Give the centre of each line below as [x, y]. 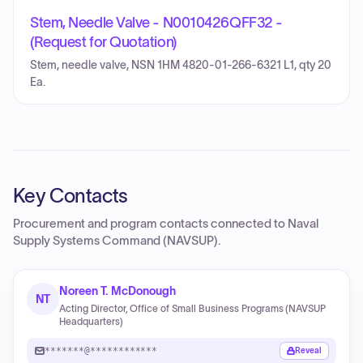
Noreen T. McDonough [117, 291]
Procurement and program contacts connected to [150, 224]
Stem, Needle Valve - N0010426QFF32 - [156, 23]
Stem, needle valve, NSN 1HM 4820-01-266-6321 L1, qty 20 [181, 65]
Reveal [308, 350]
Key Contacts [70, 196]
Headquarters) [91, 321]
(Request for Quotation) [103, 42]
